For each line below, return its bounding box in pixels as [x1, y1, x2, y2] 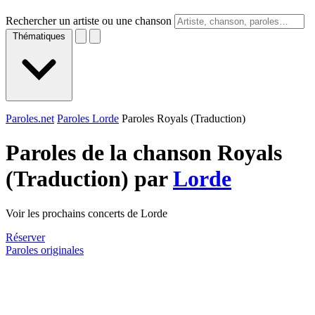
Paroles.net [6, 112, 54, 124]
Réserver [6, 231, 45, 243]
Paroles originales [6, 243, 84, 256]
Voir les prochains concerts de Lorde [6, 207, 167, 219]
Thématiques [13, 31, 65, 41]
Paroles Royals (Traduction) [122, 112, 245, 124]
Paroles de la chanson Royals [6, 140, 282, 166]
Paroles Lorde [57, 112, 119, 124]
